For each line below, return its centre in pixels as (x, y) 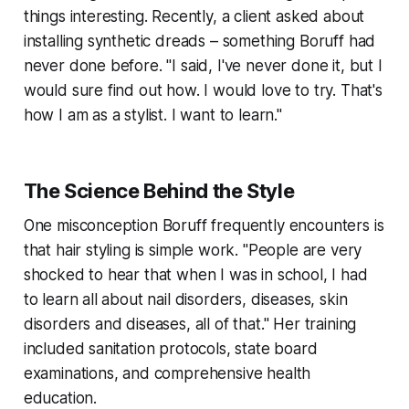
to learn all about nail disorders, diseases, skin (185, 300)
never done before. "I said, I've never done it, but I (203, 66)
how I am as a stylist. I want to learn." (152, 115)
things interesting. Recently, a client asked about (194, 17)
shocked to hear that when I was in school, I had (195, 275)
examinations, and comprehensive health (167, 374)
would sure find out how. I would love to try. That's (203, 91)
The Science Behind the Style (159, 191)
